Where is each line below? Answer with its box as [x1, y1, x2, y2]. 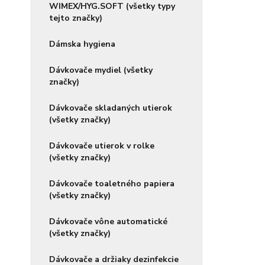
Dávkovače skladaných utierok [49, 102, 172, 114]
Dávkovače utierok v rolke [49, 140, 154, 152]
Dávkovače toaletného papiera [49, 178, 174, 190]
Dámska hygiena [49, 38, 115, 50]
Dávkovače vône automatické [49, 216, 167, 228]
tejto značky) [49, 12, 102, 24]
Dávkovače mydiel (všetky [49, 64, 153, 76]
